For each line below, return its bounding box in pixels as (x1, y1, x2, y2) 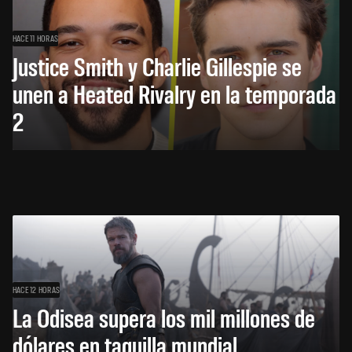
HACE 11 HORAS (13, 32, 59, 44)
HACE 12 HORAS (13, 284, 60, 295)
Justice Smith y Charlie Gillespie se (13, 49, 302, 82)
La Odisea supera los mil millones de (13, 301, 315, 334)
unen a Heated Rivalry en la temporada (13, 77, 336, 110)
